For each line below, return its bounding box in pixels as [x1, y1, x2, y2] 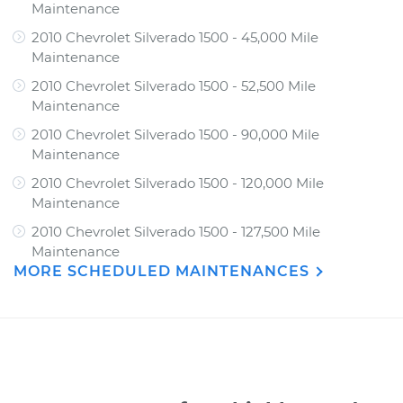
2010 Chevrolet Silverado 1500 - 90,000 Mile [31, 126, 319, 143]
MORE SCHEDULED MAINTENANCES [13, 263, 314, 280]
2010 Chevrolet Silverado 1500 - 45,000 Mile [31, 29, 318, 46]
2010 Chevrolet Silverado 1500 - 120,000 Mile [31, 175, 324, 192]
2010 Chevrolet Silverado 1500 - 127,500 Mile [31, 223, 320, 240]
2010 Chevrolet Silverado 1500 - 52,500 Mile [31, 77, 316, 94]
